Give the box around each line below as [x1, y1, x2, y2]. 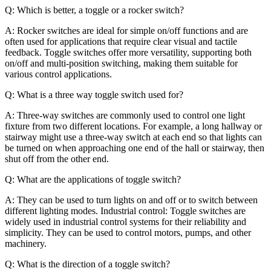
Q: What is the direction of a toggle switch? [5, 258, 170, 269]
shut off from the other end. [5, 153, 109, 164]
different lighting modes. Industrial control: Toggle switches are [5, 205, 246, 216]
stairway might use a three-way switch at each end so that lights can [5, 131, 262, 142]
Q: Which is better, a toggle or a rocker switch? [5, 4, 184, 15]
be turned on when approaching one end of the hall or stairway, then [5, 142, 264, 153]
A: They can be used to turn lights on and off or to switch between [5, 194, 258, 205]
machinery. [5, 238, 47, 249]
